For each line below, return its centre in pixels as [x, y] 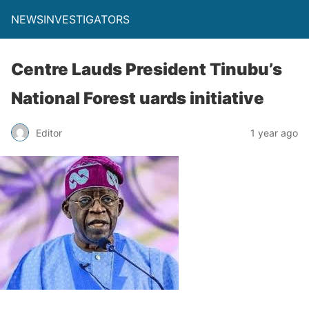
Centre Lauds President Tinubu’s [147, 69]
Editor [49, 132]
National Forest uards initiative [138, 98]
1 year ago [274, 132]
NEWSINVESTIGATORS [70, 19]
